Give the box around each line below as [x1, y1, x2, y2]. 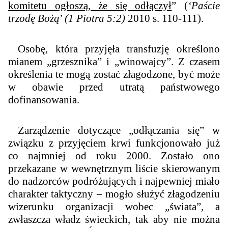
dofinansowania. [8, 93, 80, 106]
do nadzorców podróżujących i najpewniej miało [8, 175, 220, 187]
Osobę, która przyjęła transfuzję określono [18, 42, 220, 55]
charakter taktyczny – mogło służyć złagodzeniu [8, 187, 220, 200]
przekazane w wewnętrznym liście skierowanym [8, 162, 220, 175]
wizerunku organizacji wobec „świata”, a [8, 200, 220, 213]
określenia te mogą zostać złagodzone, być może [8, 68, 220, 80]
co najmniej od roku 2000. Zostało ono [8, 149, 220, 162]
